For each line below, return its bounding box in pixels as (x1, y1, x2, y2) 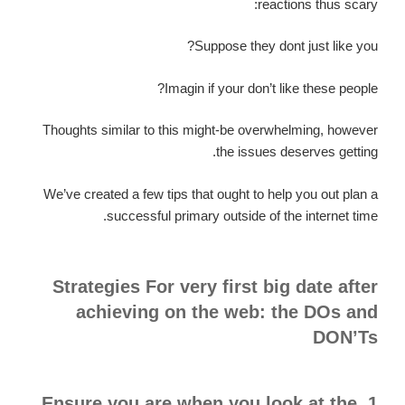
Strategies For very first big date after (52, 277, 378, 297)
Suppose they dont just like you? (194, 38, 378, 54)
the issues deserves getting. (216, 144, 378, 160)
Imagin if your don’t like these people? (165, 80, 378, 96)
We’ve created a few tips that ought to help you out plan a (43, 185, 378, 202)
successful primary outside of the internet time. (107, 207, 378, 223)
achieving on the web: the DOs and (76, 302, 378, 323)
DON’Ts (313, 327, 378, 348)
